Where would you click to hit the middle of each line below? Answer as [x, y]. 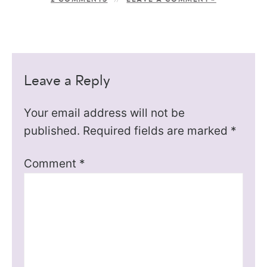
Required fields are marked [157, 131]
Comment [52, 163]
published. [52, 131]
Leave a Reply [67, 81]
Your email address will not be [105, 113]
